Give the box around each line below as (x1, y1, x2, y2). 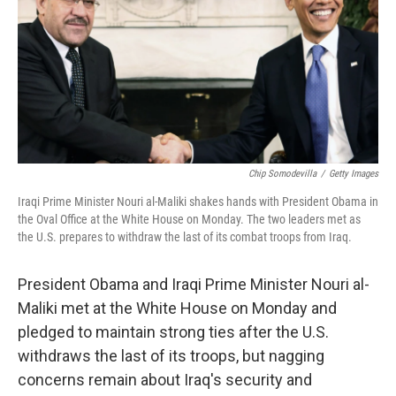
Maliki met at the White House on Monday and (18, 299, 337, 318)
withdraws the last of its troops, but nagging (18, 346, 324, 366)
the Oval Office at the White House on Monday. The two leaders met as (18, 212, 361, 227)
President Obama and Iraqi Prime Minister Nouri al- (18, 275, 369, 294)
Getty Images (329, 168, 378, 180)
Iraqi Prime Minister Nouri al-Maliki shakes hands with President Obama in (18, 194, 378, 209)
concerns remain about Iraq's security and (18, 370, 312, 390)
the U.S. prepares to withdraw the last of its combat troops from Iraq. (18, 230, 352, 245)
